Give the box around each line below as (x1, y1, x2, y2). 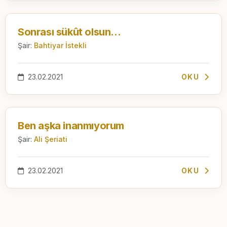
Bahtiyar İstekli (34, 41, 87, 50)
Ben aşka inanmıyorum (18, 119, 124, 132)
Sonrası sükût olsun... (18, 25, 121, 38)
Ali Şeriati (34, 134, 67, 143)
